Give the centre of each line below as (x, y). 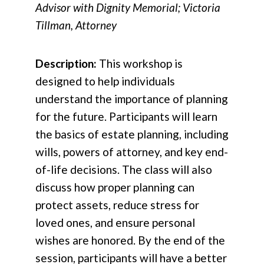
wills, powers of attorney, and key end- (132, 152)
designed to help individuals (105, 81)
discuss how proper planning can (115, 187)
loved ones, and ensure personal (115, 223)
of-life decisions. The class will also (124, 170)
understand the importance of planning (132, 99)
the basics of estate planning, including (132, 134)
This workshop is (141, 64)
